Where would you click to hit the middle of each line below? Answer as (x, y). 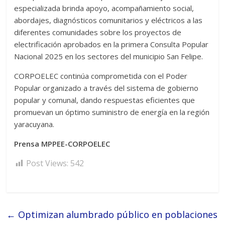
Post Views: (47, 163)
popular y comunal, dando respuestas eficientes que (105, 100)
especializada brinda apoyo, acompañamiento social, (104, 8)
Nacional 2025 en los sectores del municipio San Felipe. (109, 57)
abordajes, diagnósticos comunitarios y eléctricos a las (108, 20)
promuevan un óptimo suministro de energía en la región (112, 112)
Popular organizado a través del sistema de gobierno (106, 88)
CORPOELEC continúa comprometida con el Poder (101, 76)
